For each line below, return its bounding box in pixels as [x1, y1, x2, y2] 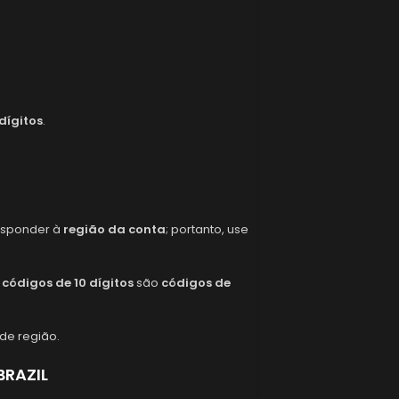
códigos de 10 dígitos [2, 274, 134, 291]
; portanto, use [166, 221, 248, 238]
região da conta [63, 221, 166, 238]
